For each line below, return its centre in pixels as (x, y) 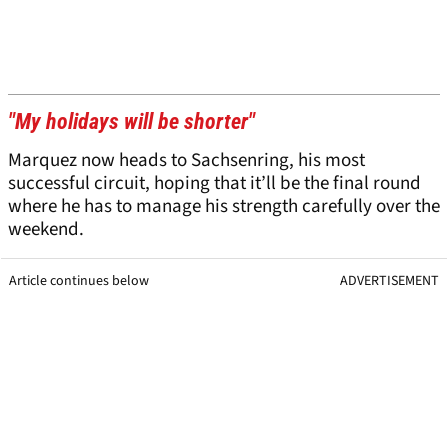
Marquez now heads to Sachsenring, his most (186, 160)
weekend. (46, 229)
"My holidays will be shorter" (131, 121)
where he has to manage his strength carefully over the (224, 206)
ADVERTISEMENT (389, 280)
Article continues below (79, 280)
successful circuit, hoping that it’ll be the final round (214, 183)
